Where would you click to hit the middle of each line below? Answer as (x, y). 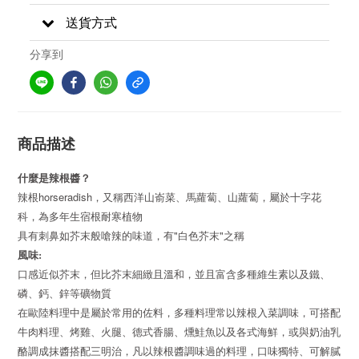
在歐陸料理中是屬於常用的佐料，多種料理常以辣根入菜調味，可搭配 (179, 313)
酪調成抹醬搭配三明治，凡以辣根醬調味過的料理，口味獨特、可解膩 (179, 351)
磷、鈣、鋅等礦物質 (65, 294)
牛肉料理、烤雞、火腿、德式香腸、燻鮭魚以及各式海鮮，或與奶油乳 (179, 332)
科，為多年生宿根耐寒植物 (80, 217)
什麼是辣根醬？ (54, 177)
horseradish (65, 197)
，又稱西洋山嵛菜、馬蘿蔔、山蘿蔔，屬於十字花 (207, 198)
